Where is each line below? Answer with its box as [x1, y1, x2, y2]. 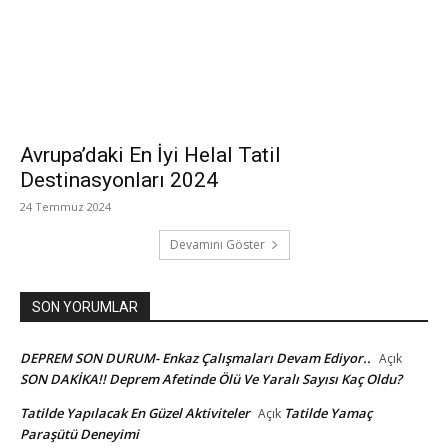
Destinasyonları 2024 [20, 167, 218, 192]
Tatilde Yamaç [284, 403, 372, 422]
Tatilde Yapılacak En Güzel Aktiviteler [20, 403, 250, 422]
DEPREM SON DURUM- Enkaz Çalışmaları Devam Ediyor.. [20, 348, 371, 367]
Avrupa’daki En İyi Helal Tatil [20, 142, 281, 167]
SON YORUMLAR [32, 298, 138, 315]
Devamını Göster [169, 235, 265, 253]
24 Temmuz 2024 [20, 198, 111, 214]
